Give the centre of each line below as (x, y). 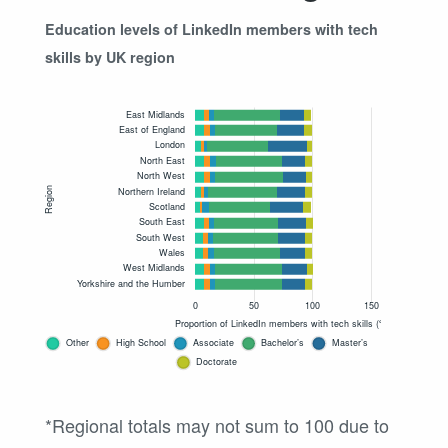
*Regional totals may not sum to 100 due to (217, 425)
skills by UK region (110, 57)
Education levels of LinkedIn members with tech (211, 29)
